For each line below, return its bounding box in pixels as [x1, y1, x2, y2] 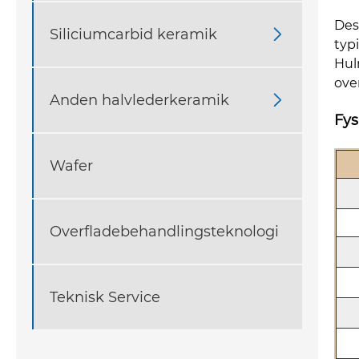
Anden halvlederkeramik [50, 91, 229, 109]
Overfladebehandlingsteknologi [50, 222, 279, 240]
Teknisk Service [50, 288, 160, 306]
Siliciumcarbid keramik [50, 25, 217, 43]
